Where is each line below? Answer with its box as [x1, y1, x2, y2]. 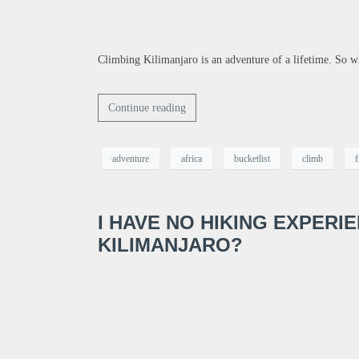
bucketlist [234, 152, 270, 164]
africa [181, 152, 202, 164]
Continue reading [108, 102, 186, 115]
